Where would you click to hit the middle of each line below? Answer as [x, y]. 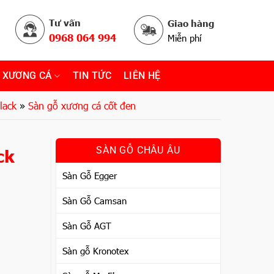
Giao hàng [191, 23]
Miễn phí [184, 38]
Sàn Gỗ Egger [89, 176]
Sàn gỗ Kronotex [95, 251]
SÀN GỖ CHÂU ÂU [138, 150]
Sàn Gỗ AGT [87, 226]
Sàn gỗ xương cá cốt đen [82, 106]
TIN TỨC [92, 76]
